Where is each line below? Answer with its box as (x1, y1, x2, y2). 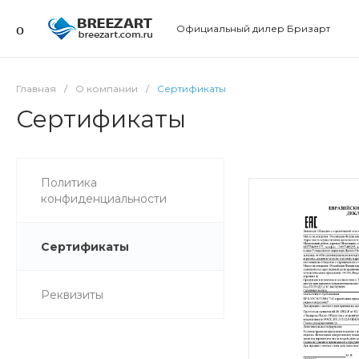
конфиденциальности (41, 192, 167, 206)
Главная (16, 83, 56, 95)
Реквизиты (41, 288, 103, 302)
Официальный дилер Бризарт (176, 22, 330, 34)
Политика (41, 175, 97, 190)
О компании (75, 83, 138, 95)
